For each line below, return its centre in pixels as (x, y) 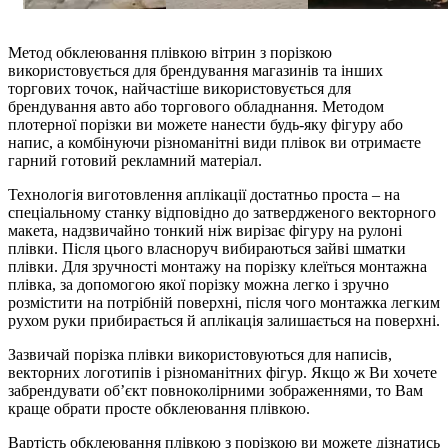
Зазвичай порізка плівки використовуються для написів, (200, 354)
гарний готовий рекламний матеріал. (135, 160)
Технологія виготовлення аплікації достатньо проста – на (204, 194)
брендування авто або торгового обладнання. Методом (196, 106)
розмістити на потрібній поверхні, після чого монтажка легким (224, 302)
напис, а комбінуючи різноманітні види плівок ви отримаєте (214, 142)
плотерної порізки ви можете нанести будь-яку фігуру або (205, 124)
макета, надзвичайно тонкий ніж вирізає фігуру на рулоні (205, 230)
